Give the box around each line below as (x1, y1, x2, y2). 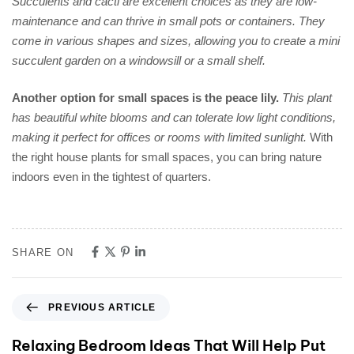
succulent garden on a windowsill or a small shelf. (12, 53, 265, 67)
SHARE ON (12, 246, 74, 258)
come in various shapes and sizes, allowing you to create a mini (12, 33, 340, 47)
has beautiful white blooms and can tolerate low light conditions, (12, 111, 336, 125)
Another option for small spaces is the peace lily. (12, 91, 279, 105)
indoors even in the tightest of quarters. (12, 170, 211, 184)
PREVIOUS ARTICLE (48, 301, 156, 313)
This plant (282, 91, 332, 105)
